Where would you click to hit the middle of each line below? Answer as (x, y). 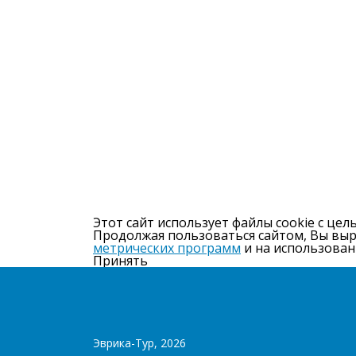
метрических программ (167, 248)
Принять (120, 261)
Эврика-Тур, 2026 (139, 343)
